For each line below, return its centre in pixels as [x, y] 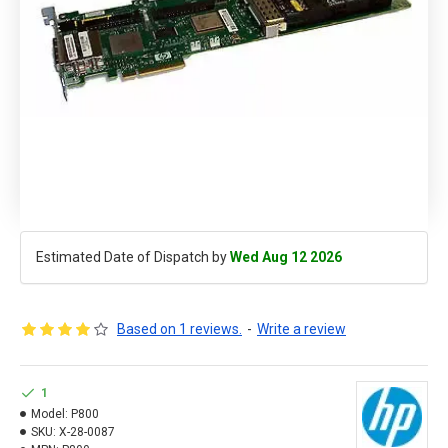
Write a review [301, 329]
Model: [49, 414]
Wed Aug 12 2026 [286, 257]
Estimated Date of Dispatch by [133, 257]
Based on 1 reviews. [179, 329]
